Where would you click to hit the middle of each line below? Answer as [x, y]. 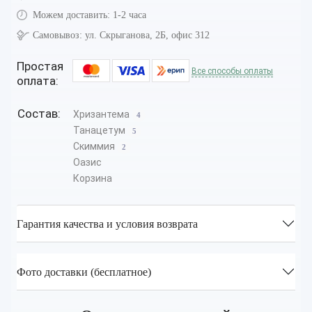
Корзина [93, 179]
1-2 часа [130, 15]
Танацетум [100, 131]
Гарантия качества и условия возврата [107, 224]
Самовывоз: [57, 36]
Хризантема [102, 115]
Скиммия [95, 147]
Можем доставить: [71, 15]
